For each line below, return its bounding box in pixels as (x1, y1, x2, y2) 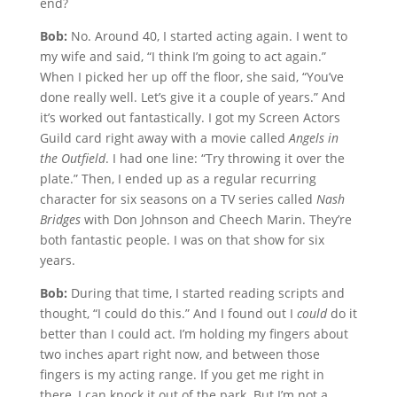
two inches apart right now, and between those (39, 346, 320, 362)
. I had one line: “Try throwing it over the (105, 150, 345, 167)
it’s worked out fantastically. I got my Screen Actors (39, 109, 340, 126)
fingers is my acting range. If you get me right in (39, 366, 324, 383)
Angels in (288, 129, 339, 146)
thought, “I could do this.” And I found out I (39, 305, 297, 322)
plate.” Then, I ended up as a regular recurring (39, 170, 316, 187)
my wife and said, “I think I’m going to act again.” (39, 48, 326, 65)
